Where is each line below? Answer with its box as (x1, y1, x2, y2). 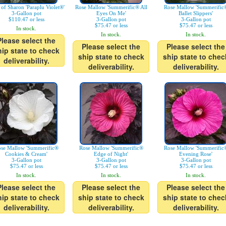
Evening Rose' (179, 151, 212, 157)
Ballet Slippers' (179, 10, 213, 17)
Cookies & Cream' (5, 151, 47, 157)
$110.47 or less (8, 16, 44, 23)
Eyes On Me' (96, 10, 126, 17)
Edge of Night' (94, 151, 128, 157)
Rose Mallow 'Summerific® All (75, 4, 147, 11)
